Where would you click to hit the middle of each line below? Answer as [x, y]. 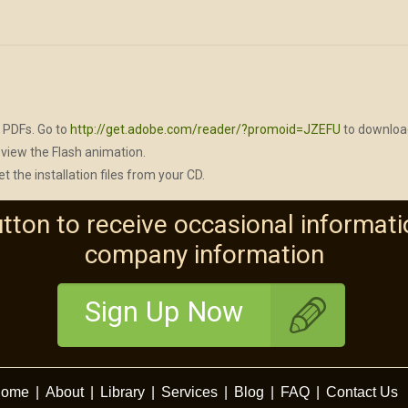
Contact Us [362, 392]
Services [189, 392]
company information [204, 255]
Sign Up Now [163, 312]
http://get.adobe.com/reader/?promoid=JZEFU [206, 129]
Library [122, 392]
